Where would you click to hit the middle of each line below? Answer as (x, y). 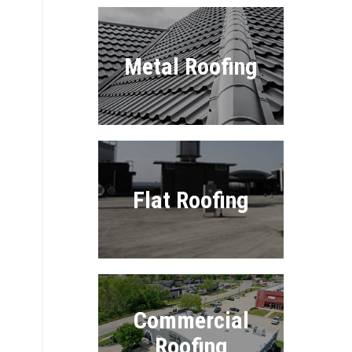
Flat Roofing (191, 200)
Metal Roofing (191, 66)
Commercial (191, 320)
